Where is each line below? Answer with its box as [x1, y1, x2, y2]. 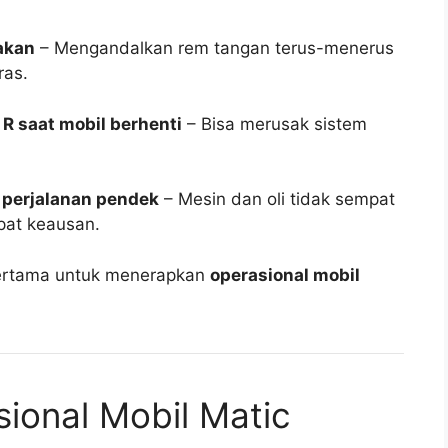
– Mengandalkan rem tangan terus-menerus [35, 38, 394, 59]
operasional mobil [210, 264, 360, 285]
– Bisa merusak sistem [182, 113, 367, 134]
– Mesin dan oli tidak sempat [159, 189, 395, 210]
